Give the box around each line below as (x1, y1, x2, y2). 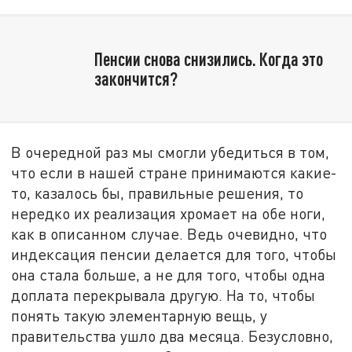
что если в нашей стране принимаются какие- (11, 163, 338, 182)
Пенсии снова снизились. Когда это (93, 47, 323, 70)
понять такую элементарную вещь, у (11, 306, 268, 325)
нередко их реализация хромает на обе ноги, (11, 204, 326, 223)
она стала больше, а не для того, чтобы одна (11, 266, 326, 284)
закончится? (93, 67, 178, 90)
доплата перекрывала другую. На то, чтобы (11, 286, 316, 305)
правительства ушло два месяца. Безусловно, (11, 327, 334, 346)
